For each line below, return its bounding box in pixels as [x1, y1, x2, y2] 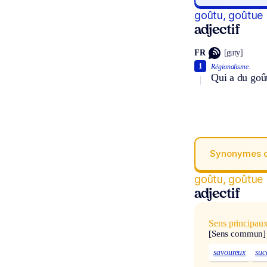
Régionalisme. [211, 62, 251, 71]
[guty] [223, 48, 243, 58]
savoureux [213, 248, 246, 257]
